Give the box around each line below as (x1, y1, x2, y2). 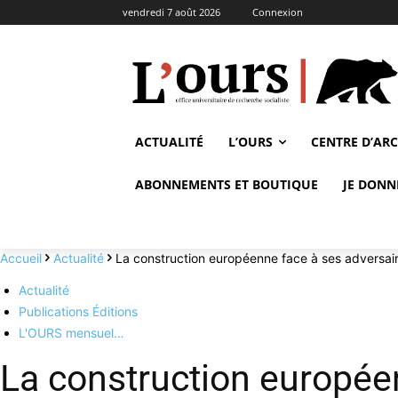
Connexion (252, 5, 303, 19)
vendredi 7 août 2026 (123, 5, 220, 19)
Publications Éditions (19, 303, 138, 319)
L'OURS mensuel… (19, 324, 124, 340)
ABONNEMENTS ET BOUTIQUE (135, 175, 318, 193)
